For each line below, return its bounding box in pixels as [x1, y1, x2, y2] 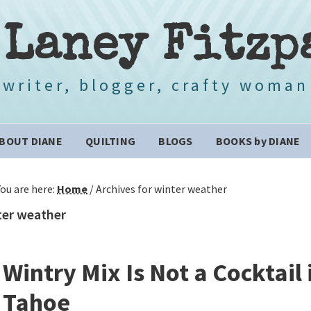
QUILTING [85, 134, 135, 148]
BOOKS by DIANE [215, 134, 301, 148]
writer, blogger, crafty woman [2, 74, 309, 96]
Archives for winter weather [94, 182, 227, 196]
